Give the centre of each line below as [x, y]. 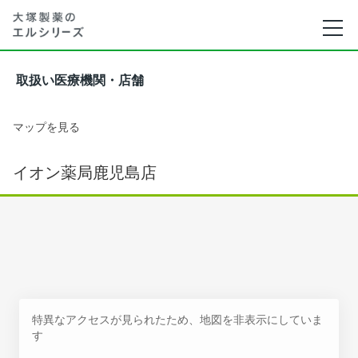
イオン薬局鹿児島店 [85, 173]
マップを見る [46, 127]
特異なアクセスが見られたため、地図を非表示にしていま [177, 319]
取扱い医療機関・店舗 [80, 80]
